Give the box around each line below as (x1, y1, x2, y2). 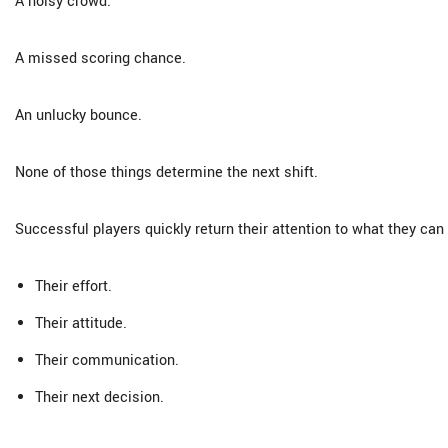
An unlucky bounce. (15, 105, 142, 126)
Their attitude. (35, 313, 127, 334)
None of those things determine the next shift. (15, 162, 318, 183)
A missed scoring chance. (15, 48, 186, 69)
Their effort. (35, 276, 112, 297)
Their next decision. (35, 387, 164, 408)
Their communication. (35, 350, 179, 371)
